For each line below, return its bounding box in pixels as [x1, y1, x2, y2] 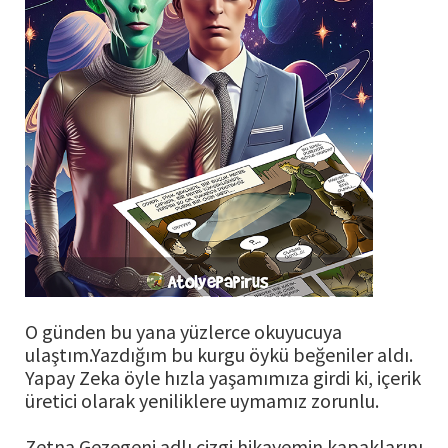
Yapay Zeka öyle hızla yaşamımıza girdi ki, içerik [25, 365, 421, 391]
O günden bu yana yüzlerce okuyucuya [25, 319, 342, 345]
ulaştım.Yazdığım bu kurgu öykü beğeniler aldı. [25, 342, 413, 368]
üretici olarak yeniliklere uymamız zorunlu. [25, 388, 379, 414]
